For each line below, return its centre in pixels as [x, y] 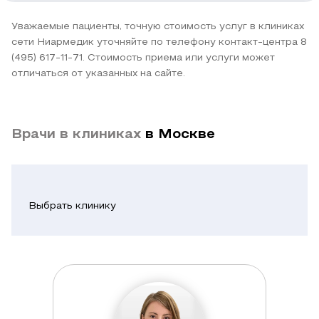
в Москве [180, 134]
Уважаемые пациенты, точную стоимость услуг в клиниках [158, 26]
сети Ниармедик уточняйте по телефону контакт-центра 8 [159, 42]
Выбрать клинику [72, 206]
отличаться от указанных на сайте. [98, 73]
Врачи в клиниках [78, 134]
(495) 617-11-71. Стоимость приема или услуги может [143, 58]
